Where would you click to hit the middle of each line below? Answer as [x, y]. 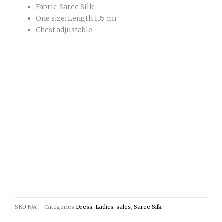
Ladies [104, 206]
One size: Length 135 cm [76, 19]
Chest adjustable [64, 30]
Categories [59, 206]
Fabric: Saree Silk [65, 7]
